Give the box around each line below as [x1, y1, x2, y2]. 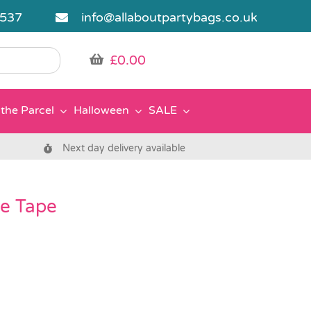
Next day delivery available [62, 142, 186, 154]
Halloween [74, 103, 129, 118]
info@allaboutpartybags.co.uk [81, 10, 258, 25]
